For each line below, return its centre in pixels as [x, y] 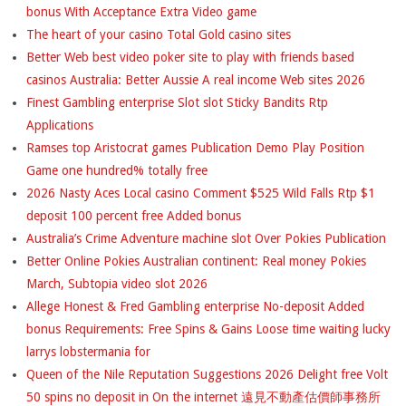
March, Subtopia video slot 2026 [117, 283]
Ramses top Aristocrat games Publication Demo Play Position [195, 147]
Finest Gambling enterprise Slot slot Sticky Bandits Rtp [177, 102]
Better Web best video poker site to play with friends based [190, 57]
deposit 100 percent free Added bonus [134, 215]
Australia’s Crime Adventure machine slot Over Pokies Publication [206, 238]
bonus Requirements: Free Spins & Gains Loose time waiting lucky [208, 329]
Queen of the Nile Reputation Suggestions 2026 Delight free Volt [207, 374]
